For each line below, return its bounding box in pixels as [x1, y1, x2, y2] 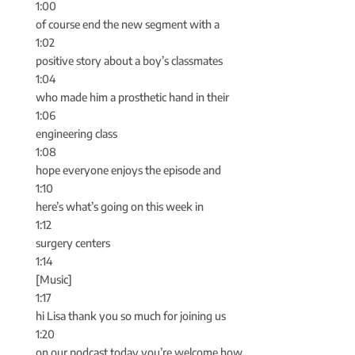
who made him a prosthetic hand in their [35, 90, 229, 105]
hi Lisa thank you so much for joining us [35, 309, 226, 323]
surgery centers [35, 236, 110, 250]
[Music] [35, 273, 72, 287]
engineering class [35, 127, 117, 141]
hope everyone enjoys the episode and [35, 163, 221, 177]
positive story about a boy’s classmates [35, 54, 223, 68]
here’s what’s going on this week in [35, 200, 204, 214]
